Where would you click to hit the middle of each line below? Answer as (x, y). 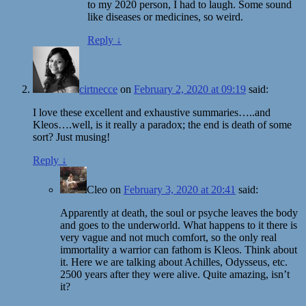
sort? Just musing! (71, 137)
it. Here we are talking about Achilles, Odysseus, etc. (174, 262)
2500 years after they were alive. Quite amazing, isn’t (175, 274)
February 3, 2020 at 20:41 (180, 189)
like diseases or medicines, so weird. (165, 16)
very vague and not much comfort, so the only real (168, 237)
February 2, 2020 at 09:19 (190, 89)
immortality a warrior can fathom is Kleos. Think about (179, 249)
